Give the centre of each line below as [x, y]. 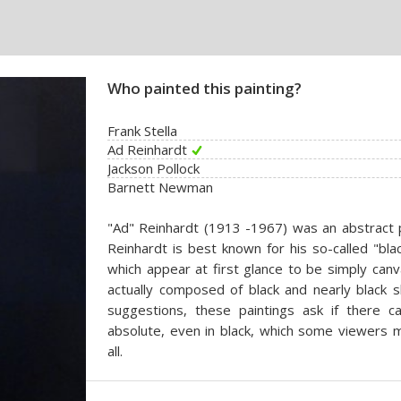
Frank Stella [142, 131]
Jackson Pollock [154, 168]
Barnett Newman [160, 187]
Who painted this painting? [205, 88]
